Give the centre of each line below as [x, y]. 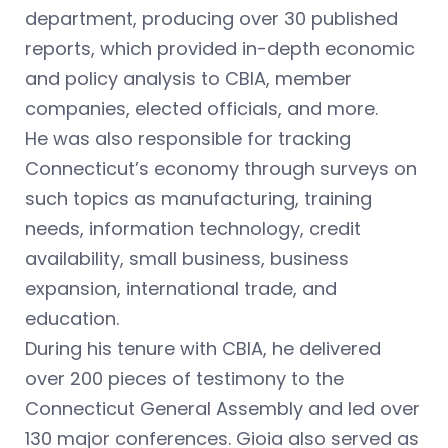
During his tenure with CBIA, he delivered [203, 348]
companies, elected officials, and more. [201, 108]
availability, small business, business [187, 258]
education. [72, 318]
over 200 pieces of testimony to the [184, 378]
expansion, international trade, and [181, 288]
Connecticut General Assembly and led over [222, 408]
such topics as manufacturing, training [198, 198]
